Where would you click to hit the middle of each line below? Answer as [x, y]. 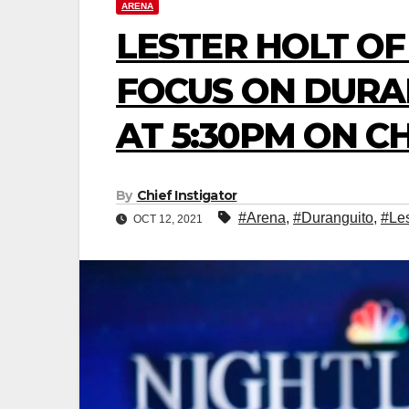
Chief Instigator [187, 195]
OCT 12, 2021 [168, 219]
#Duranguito [333, 218]
